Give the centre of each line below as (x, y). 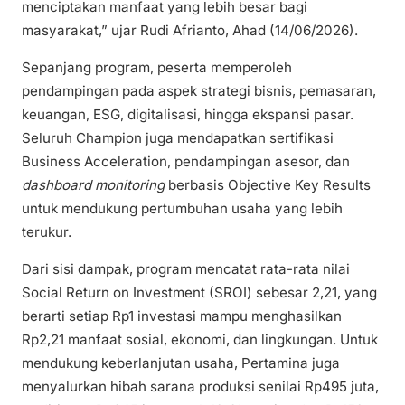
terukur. (47, 232)
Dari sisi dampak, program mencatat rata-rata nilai (186, 269)
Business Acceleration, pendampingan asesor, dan (186, 162)
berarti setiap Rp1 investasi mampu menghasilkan (182, 316)
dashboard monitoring (93, 185)
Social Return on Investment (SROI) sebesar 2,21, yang (199, 293)
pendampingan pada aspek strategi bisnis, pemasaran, (199, 91)
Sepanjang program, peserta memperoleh (157, 68)
